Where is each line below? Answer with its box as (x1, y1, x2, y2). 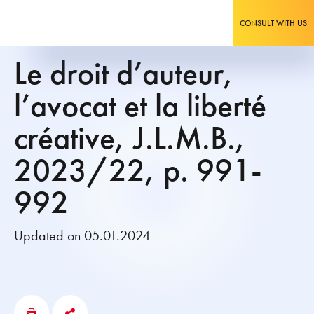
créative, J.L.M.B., (14, 117, 246, 158)
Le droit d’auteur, (14, 53, 234, 94)
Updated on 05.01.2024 (14, 226, 150, 245)
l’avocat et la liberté (14, 85, 266, 126)
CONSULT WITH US (240, 18, 307, 29)
